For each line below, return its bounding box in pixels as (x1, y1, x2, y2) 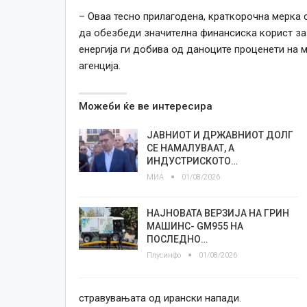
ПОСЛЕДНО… (146, 233, 208, 245)
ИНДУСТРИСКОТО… (146, 155, 238, 167)
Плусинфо (146, 250, 183, 260)
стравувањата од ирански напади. (78, 291, 241, 304)
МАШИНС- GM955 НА (146, 220, 243, 232)
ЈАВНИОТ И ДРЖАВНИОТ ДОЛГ (146, 129, 293, 140)
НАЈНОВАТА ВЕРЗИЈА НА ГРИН (146, 207, 289, 219)
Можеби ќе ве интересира (78, 99, 212, 112)
